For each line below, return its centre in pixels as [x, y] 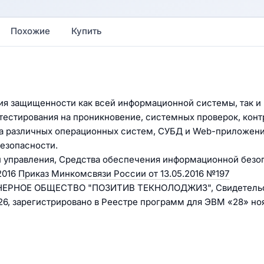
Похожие [30, 31]
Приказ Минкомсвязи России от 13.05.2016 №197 [124, 174]
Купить [87, 31]
